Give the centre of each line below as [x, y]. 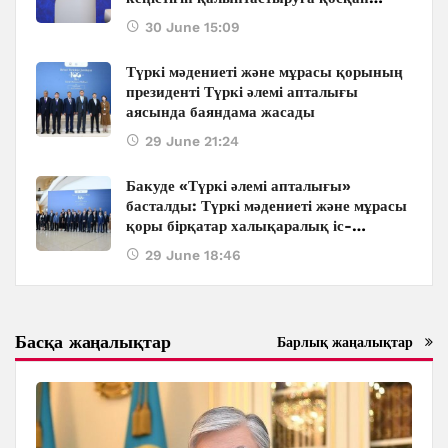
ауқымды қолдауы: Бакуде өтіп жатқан [264, 17]
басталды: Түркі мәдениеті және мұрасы [266, 205]
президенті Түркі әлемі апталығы [242, 91]
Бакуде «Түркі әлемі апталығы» [238, 185]
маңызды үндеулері [194, 57]
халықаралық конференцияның [238, 37]
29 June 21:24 [192, 140]
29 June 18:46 [193, 254]
